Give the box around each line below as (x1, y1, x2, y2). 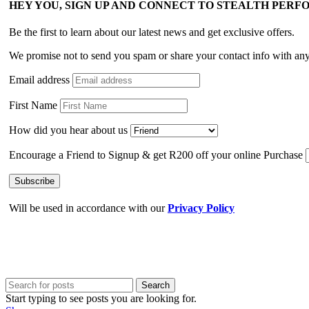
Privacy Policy (168, 202, 235, 215)
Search (141, 280, 170, 291)
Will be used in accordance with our (9, 202, 168, 215)
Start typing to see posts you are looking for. (6, 292, 197, 305)
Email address (9, 74, 70, 86)
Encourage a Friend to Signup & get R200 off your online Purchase (9, 149, 303, 161)
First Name (9, 99, 57, 112)
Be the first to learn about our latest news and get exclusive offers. (9, 26, 295, 39)
